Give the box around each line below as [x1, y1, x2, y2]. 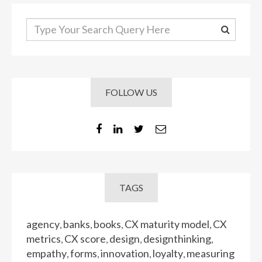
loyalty [153, 246, 183, 260]
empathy [26, 246, 67, 260]
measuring [187, 246, 235, 260]
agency [26, 217, 60, 230]
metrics [26, 232, 61, 245]
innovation [101, 246, 149, 260]
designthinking [143, 232, 211, 245]
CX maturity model [125, 217, 209, 230]
